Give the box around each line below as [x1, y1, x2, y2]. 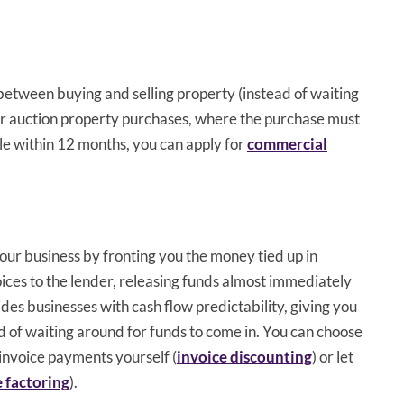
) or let [312, 346, 353, 366]
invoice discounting [177, 346, 312, 366]
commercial [247, 133, 327, 153]
